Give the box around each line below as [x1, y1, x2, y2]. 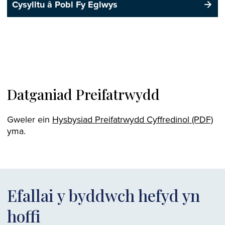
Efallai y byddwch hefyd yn [7, 184, 200, 206]
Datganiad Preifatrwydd [7, 85, 160, 104]
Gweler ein [7, 113, 52, 126]
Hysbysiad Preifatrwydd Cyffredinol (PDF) [52, 113, 213, 126]
